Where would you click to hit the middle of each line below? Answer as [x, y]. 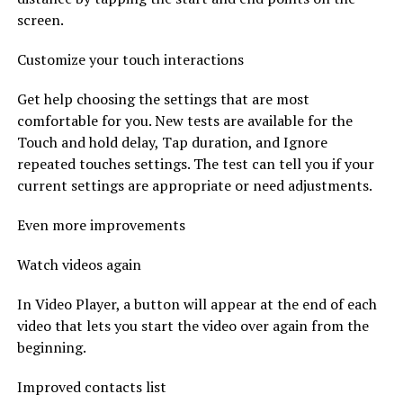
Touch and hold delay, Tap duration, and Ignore [172, 142]
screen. [40, 19]
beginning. [51, 347]
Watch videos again [79, 264]
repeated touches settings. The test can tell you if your [195, 163]
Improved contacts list [91, 386]
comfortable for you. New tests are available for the [184, 120]
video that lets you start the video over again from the [193, 325]
